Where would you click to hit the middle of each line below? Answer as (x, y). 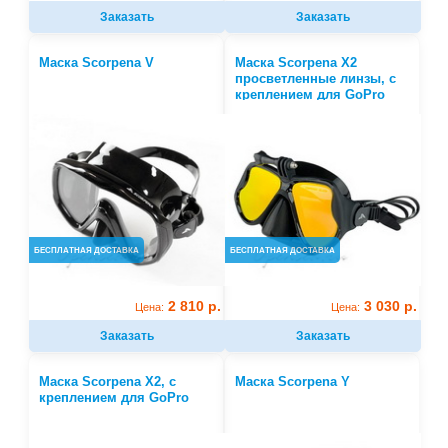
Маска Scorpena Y (292, 382)
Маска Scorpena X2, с (108, 382)
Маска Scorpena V (97, 63)
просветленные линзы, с (315, 79)
